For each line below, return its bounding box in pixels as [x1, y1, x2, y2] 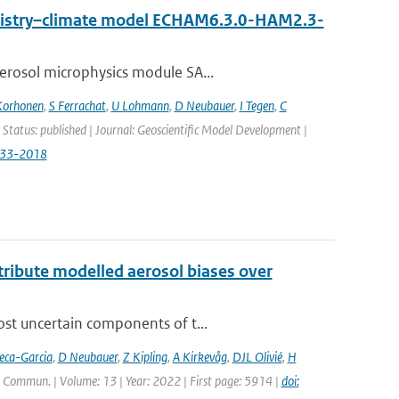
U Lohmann [110, 97, 169, 114]
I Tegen [239, 97, 274, 114]
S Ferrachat [48, 97, 106, 114]
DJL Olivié [232, 348, 282, 365]
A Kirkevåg [172, 348, 227, 365]
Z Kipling [122, 348, 167, 365]
